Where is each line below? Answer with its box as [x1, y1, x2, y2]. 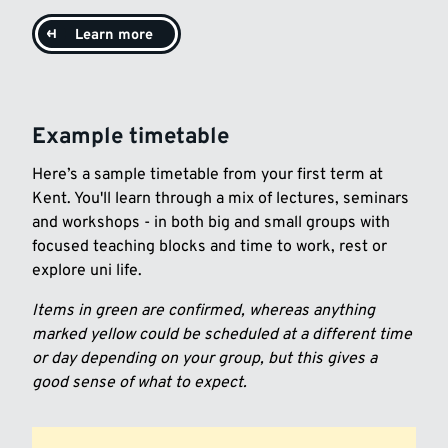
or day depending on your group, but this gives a [32, 348, 377, 369]
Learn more [75, 25, 153, 45]
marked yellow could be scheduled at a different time [32, 324, 412, 345]
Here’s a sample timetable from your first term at [32, 164, 383, 185]
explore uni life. [32, 260, 142, 281]
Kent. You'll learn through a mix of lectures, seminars [32, 188, 409, 209]
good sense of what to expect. [32, 372, 247, 393]
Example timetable [32, 123, 229, 153]
